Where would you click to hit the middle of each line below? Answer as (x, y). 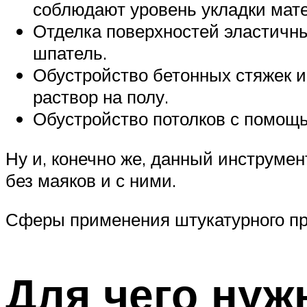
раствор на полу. (101, 96)
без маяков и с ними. (91, 180)
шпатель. (70, 52)
